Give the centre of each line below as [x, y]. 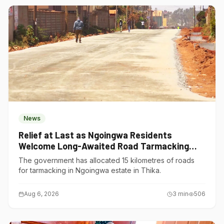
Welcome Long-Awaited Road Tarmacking [104, 146]
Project [33, 157]
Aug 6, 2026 [41, 194]
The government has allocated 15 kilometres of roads [106, 160]
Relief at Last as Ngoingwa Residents [95, 135]
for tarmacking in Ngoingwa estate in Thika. [90, 170]
